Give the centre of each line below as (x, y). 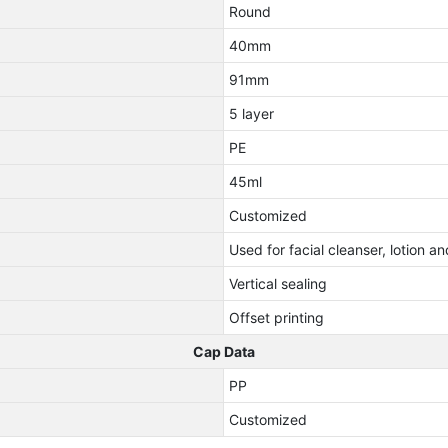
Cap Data (224, 352)
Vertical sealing (277, 284)
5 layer (251, 114)
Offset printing (276, 318)
